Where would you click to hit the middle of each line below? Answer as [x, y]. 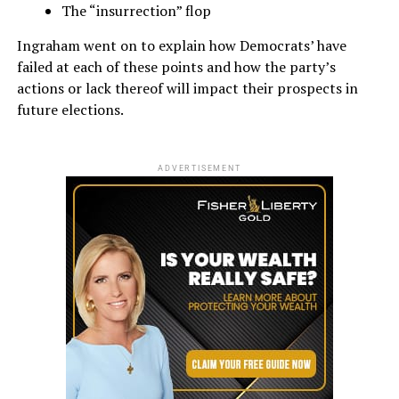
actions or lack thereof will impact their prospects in [187, 88]
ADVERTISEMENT [199, 168]
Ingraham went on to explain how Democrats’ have [181, 45]
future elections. [70, 109]
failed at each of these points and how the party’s [176, 66]
